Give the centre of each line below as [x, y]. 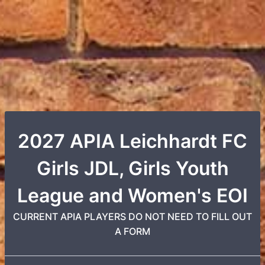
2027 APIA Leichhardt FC [132, 141]
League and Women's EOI [132, 195]
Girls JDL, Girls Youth [132, 168]
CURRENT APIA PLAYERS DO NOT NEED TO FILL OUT [132, 216]
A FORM [132, 231]
